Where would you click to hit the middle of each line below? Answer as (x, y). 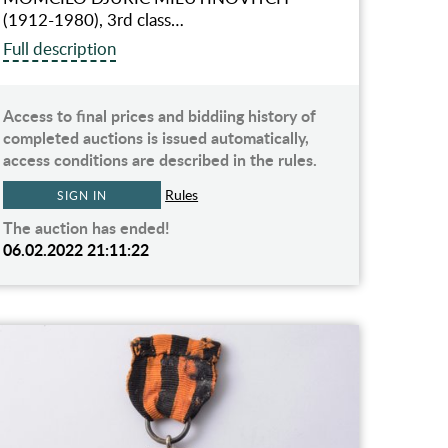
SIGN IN (82, 195)
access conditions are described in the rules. (160, 160)
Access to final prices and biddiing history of (160, 116)
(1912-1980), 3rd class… (94, 20)
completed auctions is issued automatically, (156, 138)
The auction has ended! (87, 228)
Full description (60, 49)
